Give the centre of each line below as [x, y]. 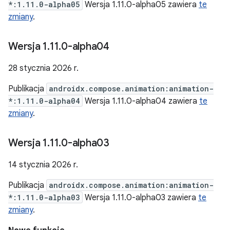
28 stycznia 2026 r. [43, 68]
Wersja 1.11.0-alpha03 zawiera [140, 198]
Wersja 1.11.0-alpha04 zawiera [141, 101]
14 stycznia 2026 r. [43, 165]
